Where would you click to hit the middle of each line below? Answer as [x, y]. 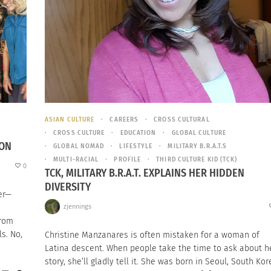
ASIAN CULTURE [70, 119]
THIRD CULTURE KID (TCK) [197, 159]
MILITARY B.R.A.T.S [198, 146]
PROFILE [128, 159]
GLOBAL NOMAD [79, 146]
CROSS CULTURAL [182, 119]
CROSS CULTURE [79, 132]
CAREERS [124, 119]
